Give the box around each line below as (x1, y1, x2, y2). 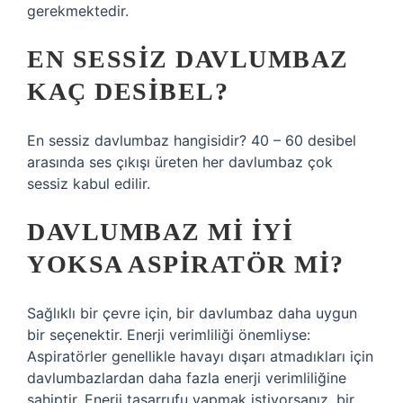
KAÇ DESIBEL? (27, 77, 228, 105)
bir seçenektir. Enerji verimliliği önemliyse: (27, 326, 310, 344)
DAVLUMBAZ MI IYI (27, 218, 293, 246)
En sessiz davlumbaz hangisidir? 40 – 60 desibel (27, 131, 356, 149)
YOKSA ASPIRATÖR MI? (27, 250, 345, 278)
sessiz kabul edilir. (27, 175, 150, 193)
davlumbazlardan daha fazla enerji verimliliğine (27, 369, 346, 387)
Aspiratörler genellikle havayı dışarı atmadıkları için (27, 347, 373, 365)
